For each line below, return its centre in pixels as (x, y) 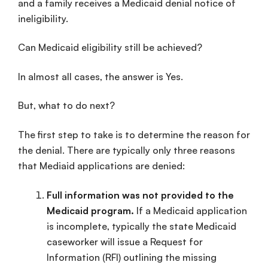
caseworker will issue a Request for (125, 241)
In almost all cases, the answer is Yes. (100, 76)
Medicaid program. (90, 210)
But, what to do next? (66, 106)
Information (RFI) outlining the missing (132, 257)
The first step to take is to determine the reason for (134, 135)
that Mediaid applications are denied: (101, 166)
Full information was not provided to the (140, 195)
